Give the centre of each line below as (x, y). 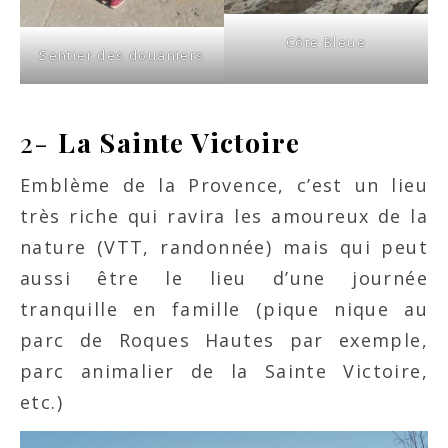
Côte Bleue (326, 42)
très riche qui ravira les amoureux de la (224, 215)
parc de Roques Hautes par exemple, (224, 339)
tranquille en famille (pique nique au (224, 308)
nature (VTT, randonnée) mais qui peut (224, 246)
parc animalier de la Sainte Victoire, (224, 370)
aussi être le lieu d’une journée (224, 277)
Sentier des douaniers (122, 54)
